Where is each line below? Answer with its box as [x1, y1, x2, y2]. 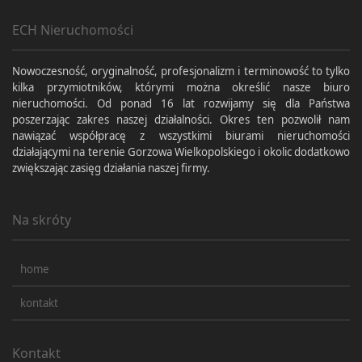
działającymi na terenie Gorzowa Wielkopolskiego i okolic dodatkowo [12, 145, 350, 160]
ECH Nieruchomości [12, 21, 133, 40]
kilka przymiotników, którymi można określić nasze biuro [12, 80, 350, 95]
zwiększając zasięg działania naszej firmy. [12, 161, 210, 176]
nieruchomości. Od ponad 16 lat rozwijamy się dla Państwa [12, 96, 350, 112]
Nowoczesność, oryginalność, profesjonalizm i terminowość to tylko [12, 64, 350, 79]
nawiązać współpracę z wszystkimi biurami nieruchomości [12, 128, 350, 144]
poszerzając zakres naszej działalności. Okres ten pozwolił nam [12, 112, 350, 128]
